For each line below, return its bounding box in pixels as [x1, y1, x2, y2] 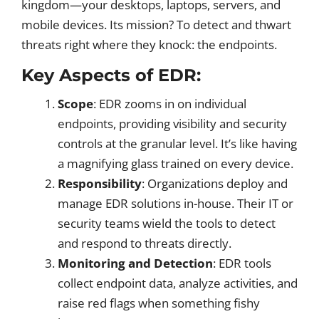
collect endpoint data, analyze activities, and [58, 275, 298, 291]
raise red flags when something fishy [58, 295, 260, 311]
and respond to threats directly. [58, 235, 231, 251]
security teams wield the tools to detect [58, 215, 276, 231]
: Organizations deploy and [142, 175, 288, 192]
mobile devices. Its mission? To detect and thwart [21, 16, 291, 33]
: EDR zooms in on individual [93, 95, 246, 112]
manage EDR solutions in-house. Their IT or [58, 195, 293, 211]
